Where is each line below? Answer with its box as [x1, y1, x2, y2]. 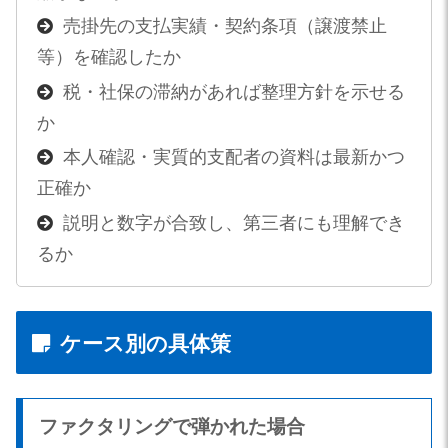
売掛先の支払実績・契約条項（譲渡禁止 [62, 16, 387, 37]
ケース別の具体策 [60, 332, 231, 356]
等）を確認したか [36, 47, 181, 68]
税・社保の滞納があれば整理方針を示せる [62, 81, 405, 102]
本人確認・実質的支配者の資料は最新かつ [62, 147, 405, 168]
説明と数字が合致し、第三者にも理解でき [62, 212, 405, 233]
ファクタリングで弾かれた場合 [39, 415, 305, 437]
